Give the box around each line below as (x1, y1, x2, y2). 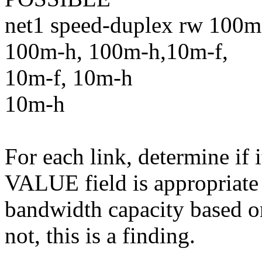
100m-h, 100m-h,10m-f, (5, 38, 228, 64)
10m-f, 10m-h (5, 64, 133, 90)
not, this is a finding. (5, 222, 195, 248)
